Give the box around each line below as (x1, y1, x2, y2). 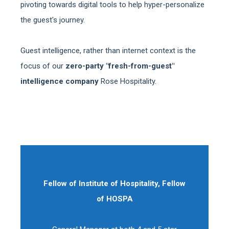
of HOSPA (96, 194, 133, 203)
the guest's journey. (20, 15, 85, 25)
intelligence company (20, 77, 101, 86)
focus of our (20, 61, 65, 71)
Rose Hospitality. (101, 77, 156, 86)
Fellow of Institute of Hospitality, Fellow (43, 179, 186, 188)
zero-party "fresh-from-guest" (65, 61, 174, 71)
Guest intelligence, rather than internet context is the (20, 46, 196, 55)
